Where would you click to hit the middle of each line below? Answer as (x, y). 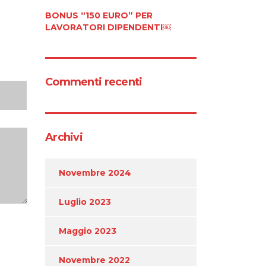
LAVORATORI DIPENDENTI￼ (108, 27)
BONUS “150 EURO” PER (99, 15)
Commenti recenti (94, 82)
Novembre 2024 (95, 172)
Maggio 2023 (88, 231)
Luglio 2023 (85, 202)
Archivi (64, 137)
